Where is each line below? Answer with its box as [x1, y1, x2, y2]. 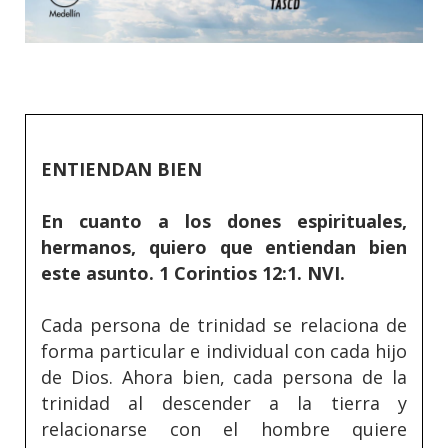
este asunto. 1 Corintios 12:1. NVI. [41, 261, 345, 286]
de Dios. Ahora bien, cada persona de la [41, 365, 407, 390]
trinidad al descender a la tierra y [41, 391, 407, 416]
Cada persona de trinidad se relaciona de [41, 313, 407, 338]
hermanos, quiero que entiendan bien [41, 235, 407, 260]
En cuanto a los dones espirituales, [41, 209, 407, 234]
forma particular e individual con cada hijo [41, 339, 407, 364]
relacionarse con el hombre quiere [41, 417, 407, 442]
